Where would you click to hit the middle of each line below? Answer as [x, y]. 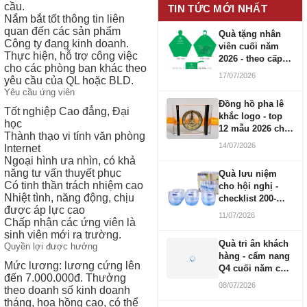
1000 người [243, 211]
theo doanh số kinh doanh [67, 290]
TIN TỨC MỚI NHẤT [218, 9]
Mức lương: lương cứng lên [72, 266]
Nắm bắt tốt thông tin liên [64, 19]
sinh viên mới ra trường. [63, 235]
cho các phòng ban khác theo [75, 68]
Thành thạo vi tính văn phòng [75, 136]
